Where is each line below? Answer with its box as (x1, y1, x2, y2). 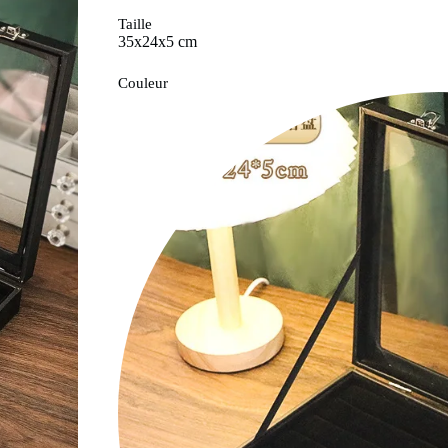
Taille (118, 15, 153, 32)
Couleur (118, 74, 169, 91)
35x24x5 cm (118, 32, 198, 50)
